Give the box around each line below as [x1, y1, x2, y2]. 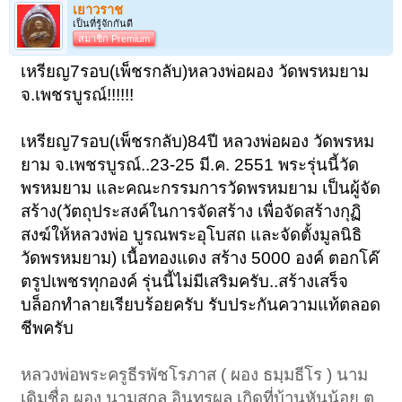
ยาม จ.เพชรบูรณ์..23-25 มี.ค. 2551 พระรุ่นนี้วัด [21, 155, 360, 175]
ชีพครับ [21, 319, 74, 338]
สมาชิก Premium [78, 33, 150, 45]
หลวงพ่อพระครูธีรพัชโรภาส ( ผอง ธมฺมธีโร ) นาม [21, 365, 369, 385]
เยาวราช [73, 3, 123, 18]
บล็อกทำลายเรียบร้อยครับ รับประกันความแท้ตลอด [21, 295, 381, 315]
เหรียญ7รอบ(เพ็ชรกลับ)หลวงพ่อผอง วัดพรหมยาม [21, 62, 370, 82]
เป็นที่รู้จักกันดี [73, 18, 133, 30]
